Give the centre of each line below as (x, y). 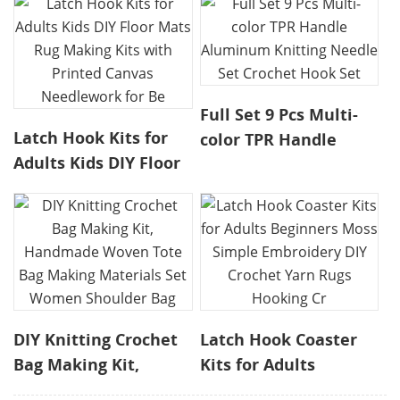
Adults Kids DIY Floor (97, 163)
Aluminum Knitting (279, 165)
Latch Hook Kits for (91, 138)
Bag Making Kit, (77, 365)
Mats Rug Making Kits (101, 188)
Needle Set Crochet (278, 190)
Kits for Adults (258, 365)
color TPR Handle (269, 140)
